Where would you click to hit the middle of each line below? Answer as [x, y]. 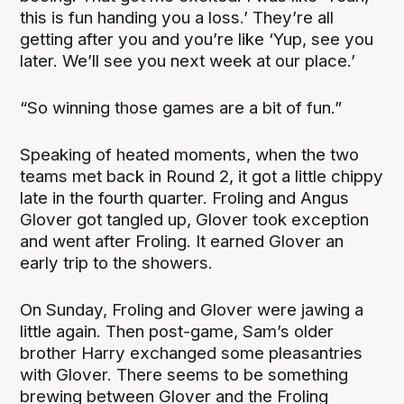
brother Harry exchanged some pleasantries [192, 353]
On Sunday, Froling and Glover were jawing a [192, 310]
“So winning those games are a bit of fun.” [181, 108]
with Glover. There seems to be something [184, 375]
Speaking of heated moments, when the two [190, 155]
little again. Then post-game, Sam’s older [177, 332]
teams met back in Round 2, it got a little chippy [202, 177]
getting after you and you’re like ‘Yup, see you [197, 40]
